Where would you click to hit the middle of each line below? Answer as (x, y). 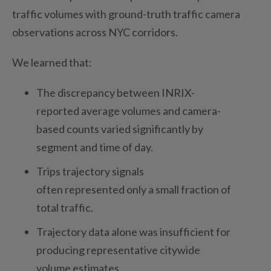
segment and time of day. (95, 147)
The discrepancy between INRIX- (116, 92)
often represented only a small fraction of (134, 189)
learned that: (62, 62)
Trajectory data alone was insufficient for (133, 231)
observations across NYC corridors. (96, 32)
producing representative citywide (118, 250)
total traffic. (65, 207)
